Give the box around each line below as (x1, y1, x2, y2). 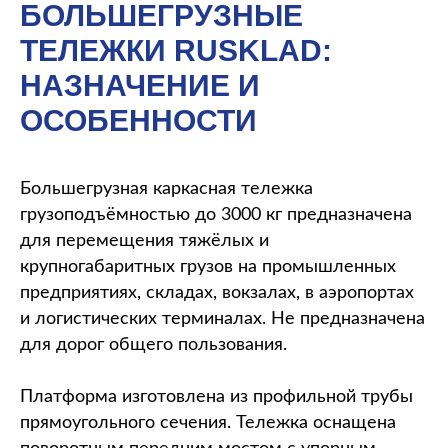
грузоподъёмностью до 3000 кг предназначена (20, 206, 412, 224)
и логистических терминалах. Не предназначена (20, 310, 425, 328)
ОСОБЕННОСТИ (20, 104, 257, 137)
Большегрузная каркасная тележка (20, 180, 313, 198)
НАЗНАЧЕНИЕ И (20, 69, 260, 102)
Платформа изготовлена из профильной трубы (20, 388, 413, 406)
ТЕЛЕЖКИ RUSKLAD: (20, 34, 332, 67)
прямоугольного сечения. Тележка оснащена (20, 414, 396, 432)
